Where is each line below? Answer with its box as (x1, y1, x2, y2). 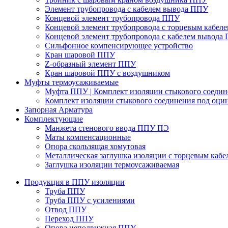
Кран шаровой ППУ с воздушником (45, 68, 170, 77)
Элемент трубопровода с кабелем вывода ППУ (45, 4, 208, 13)
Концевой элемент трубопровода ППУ (45, 13, 180, 22)
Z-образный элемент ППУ (45, 59, 136, 68)
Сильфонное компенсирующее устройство (45, 41, 193, 50)
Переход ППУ (45, 214, 94, 223)
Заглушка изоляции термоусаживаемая (45, 160, 179, 169)
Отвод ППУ (45, 205, 87, 214)
